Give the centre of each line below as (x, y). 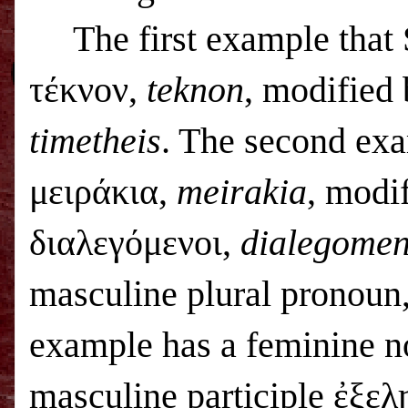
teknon (195, 90)
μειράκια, (103, 192)
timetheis (95, 141)
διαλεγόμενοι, (135, 243)
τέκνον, (88, 90)
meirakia (242, 192)
